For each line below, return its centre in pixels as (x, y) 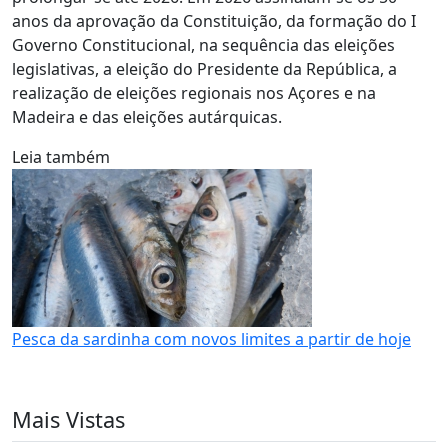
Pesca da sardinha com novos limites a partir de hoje (211, 339)
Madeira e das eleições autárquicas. (147, 117)
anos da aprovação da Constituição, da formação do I (214, 21)
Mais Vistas (68, 419)
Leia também (61, 157)
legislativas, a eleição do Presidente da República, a (204, 69)
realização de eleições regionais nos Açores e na (194, 93)
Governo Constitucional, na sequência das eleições (203, 45)
